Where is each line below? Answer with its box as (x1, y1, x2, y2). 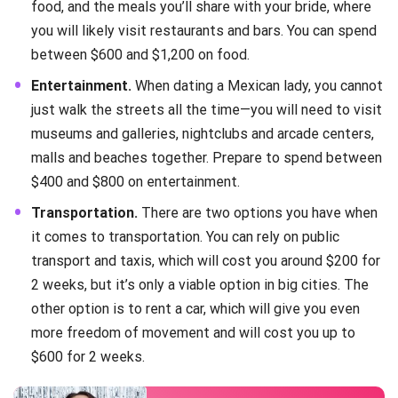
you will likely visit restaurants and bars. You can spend (31, 22, 377, 40)
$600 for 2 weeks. (31, 348, 145, 366)
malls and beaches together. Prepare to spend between (31, 149, 382, 167)
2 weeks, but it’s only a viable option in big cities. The (31, 276, 369, 294)
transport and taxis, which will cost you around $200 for (31, 252, 380, 270)
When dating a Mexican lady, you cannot (131, 77, 383, 95)
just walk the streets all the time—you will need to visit (31, 101, 382, 119)
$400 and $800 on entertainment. (31, 173, 240, 191)
